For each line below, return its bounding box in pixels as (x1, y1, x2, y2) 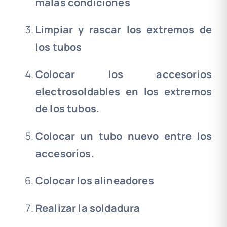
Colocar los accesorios (35, 67, 212, 82)
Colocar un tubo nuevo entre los (35, 129, 212, 143)
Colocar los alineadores (35, 174, 154, 188)
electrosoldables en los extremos (35, 85, 212, 99)
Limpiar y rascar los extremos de (35, 23, 212, 37)
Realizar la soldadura (35, 201, 140, 215)
